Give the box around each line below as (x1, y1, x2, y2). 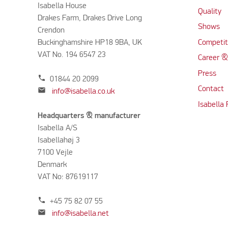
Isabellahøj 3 (37, 136, 80, 145)
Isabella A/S (37, 124, 77, 132)
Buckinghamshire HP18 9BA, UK (37, 38, 142, 47)
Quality (197, 7, 221, 16)
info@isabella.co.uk (51, 87, 115, 96)
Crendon (37, 26, 65, 35)
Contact (197, 85, 224, 93)
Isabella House (37, 2, 87, 10)
